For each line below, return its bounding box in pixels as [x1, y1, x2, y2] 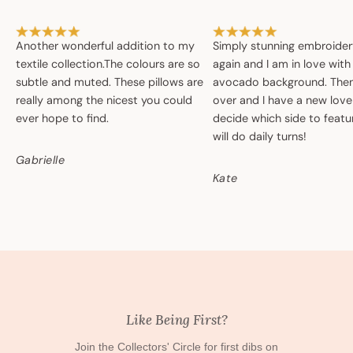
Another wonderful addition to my [16, 39, 195, 54]
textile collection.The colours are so [16, 57, 200, 72]
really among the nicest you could [16, 93, 192, 108]
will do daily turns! [213, 129, 307, 144]
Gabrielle [16, 153, 65, 168]
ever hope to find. [16, 111, 109, 126]
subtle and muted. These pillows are [16, 75, 203, 90]
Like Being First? [125, 311, 228, 329]
